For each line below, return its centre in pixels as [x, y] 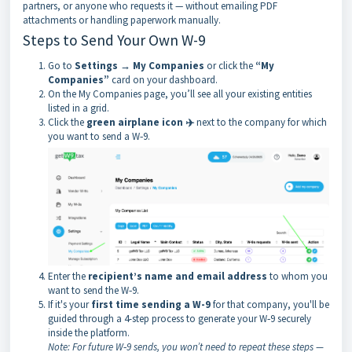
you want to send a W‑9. [99, 136]
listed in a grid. [79, 108]
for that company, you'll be [270, 304]
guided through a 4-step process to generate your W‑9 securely [180, 318]
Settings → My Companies [139, 66]
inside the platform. [89, 332]
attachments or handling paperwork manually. [122, 20]
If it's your [70, 304]
